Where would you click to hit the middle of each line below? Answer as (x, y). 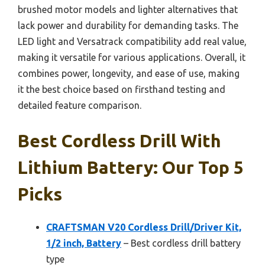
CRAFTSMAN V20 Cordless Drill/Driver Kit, (144, 227)
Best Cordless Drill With (119, 140)
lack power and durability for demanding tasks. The (128, 25)
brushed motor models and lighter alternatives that (128, 9)
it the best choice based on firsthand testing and (122, 89)
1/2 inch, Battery (84, 243)
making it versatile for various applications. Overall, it (132, 57)
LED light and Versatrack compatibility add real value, (132, 41)
